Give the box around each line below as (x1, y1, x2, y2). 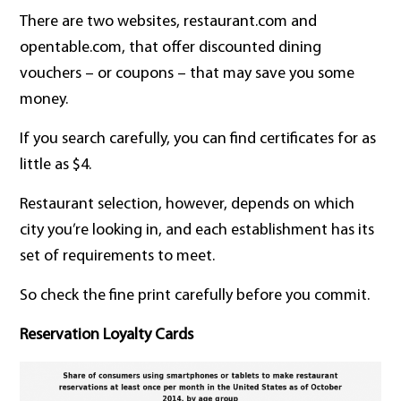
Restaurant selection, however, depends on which (20, 196, 355, 214)
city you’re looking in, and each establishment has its (20, 222, 375, 240)
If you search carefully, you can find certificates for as (20, 131, 377, 149)
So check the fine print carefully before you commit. (20, 287, 371, 305)
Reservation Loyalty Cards (20, 327, 194, 345)
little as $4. (20, 157, 92, 175)
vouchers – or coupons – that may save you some (20, 65, 355, 83)
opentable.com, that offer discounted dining (20, 39, 322, 57)
